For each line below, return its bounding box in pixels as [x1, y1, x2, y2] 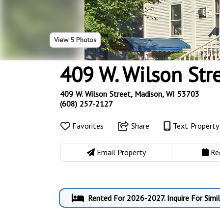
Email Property [94, 147, 146, 157]
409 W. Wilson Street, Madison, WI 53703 [60, 89, 199, 99]
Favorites [72, 121, 104, 131]
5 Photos [70, 35, 96, 44]
